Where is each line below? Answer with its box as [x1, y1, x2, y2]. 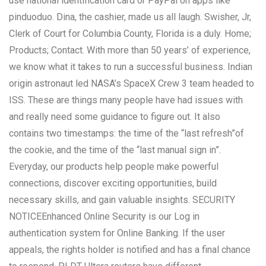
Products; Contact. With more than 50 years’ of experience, [9, 44, 251, 56]
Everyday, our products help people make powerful [9, 160, 218, 172]
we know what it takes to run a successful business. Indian [9, 61, 252, 72]
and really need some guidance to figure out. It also [9, 110, 220, 122]
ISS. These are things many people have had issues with [9, 94, 243, 106]
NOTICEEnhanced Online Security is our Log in [9, 210, 199, 222]
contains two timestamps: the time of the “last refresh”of [9, 127, 244, 139]
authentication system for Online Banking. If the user [9, 227, 225, 239]
